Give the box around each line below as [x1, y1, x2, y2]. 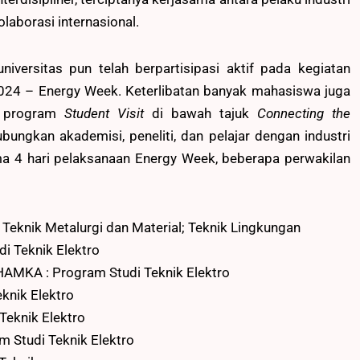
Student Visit [64, 104, 144, 121]
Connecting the [257, 104, 350, 121]
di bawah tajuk [144, 104, 257, 121]
